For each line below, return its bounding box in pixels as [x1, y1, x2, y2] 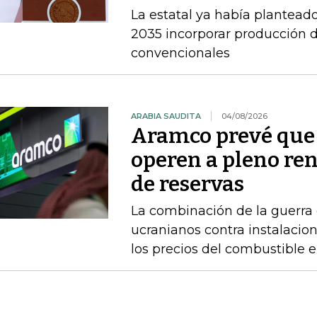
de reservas [130, 171, 244, 197]
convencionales [130, 45, 230, 61]
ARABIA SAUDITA [130, 111, 201, 121]
